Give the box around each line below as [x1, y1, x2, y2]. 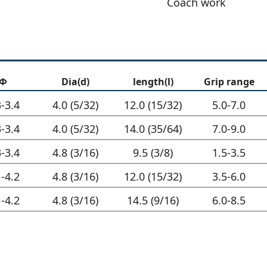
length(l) [132, 74, 173, 88]
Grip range [203, 74, 254, 88]
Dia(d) [61, 74, 89, 88]
